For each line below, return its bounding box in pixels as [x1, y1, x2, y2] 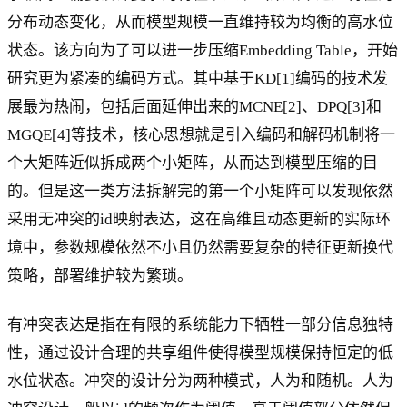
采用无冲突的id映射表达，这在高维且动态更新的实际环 [7, 210, 391, 228]
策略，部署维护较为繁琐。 [7, 266, 193, 284]
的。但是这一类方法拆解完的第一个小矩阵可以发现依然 [7, 182, 393, 200]
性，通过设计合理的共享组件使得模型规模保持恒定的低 [7, 343, 393, 362]
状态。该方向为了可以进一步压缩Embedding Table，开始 [7, 41, 398, 59]
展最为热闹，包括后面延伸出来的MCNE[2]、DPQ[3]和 [7, 97, 382, 115]
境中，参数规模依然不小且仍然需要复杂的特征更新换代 [7, 238, 393, 256]
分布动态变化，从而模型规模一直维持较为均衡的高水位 [7, 13, 393, 31]
